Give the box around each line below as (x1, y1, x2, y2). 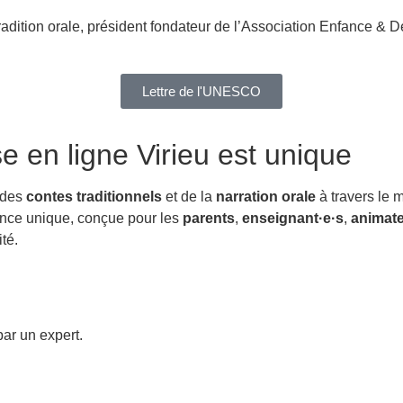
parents (183, 210, 235, 226)
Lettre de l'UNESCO (142, 83, 261, 99)
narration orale (216, 188, 316, 204)
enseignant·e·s (242, 210, 344, 226)
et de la (162, 188, 216, 204)
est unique (210, 138, 352, 171)
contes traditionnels (26, 188, 162, 204)
